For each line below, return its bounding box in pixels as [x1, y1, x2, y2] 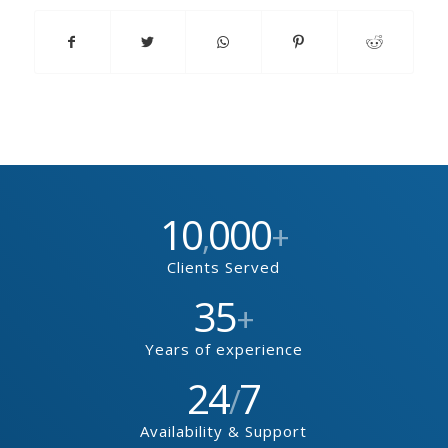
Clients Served [167, 256, 281, 277]
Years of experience [144, 338, 303, 359]
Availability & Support [140, 420, 308, 441]
